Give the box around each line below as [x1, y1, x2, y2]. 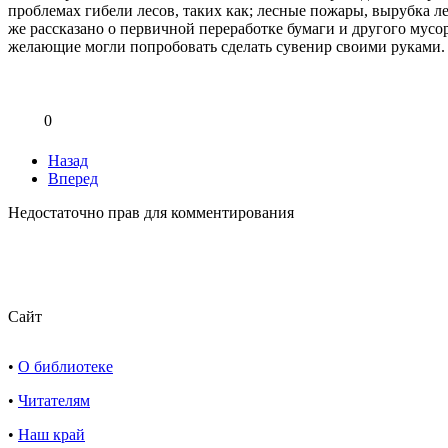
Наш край [18, 425, 85, 443]
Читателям [18, 391, 90, 409]
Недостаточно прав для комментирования [8, 203, 294, 221]
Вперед [48, 169, 98, 187]
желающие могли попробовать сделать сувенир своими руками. [8, 37, 445, 55]
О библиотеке [18, 357, 113, 375]
